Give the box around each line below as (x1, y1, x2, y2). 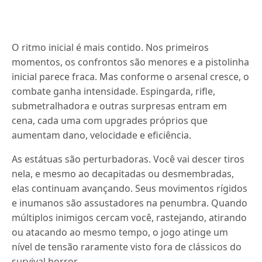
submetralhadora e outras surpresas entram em (12, 99, 227, 112)
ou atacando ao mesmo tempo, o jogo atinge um (12, 226, 229, 239)
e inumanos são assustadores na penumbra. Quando (12, 196, 248, 209)
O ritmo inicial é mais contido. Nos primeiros (12, 41, 209, 54)
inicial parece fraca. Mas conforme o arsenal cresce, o (12, 70, 250, 83)
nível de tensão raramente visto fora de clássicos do (12, 240, 242, 253)
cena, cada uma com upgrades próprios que (12, 114, 208, 127)
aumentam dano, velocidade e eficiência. (12, 129, 192, 142)
